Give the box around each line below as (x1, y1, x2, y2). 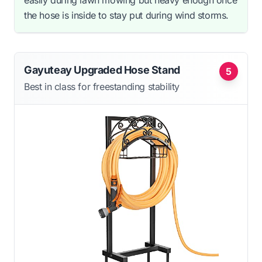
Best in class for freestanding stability (24, 80, 180, 92)
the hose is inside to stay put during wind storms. (24, 9, 229, 21)
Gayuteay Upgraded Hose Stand (24, 63, 180, 76)
